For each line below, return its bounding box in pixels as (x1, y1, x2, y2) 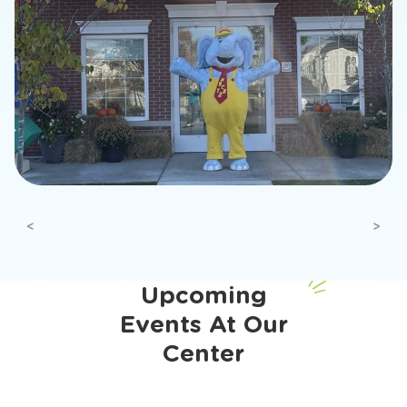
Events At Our (119, 309, 288, 338)
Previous (28, 224, 86, 241)
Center (163, 338, 244, 367)
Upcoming (140, 280, 267, 309)
